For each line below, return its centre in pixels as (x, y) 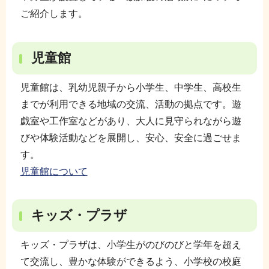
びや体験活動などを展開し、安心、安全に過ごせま (131, 138)
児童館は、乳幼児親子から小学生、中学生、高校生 (131, 87)
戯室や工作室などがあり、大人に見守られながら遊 (131, 121)
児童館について (54, 171)
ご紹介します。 (54, 13)
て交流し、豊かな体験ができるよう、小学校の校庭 (131, 262)
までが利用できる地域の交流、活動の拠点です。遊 (131, 104)
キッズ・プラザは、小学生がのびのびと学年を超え (131, 245)
